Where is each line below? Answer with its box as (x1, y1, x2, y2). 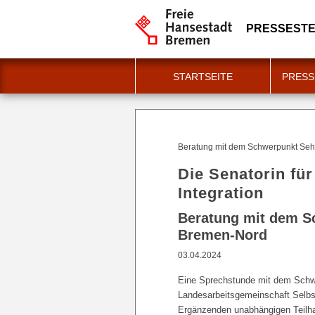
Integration (178, 184, 264, 202)
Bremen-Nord (178, 227, 267, 243)
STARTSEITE (173, 71, 233, 82)
